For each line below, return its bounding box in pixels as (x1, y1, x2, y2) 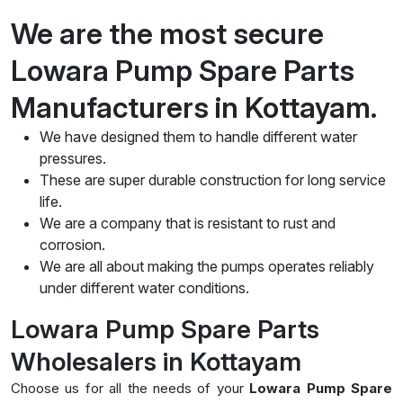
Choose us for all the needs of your (11, 379, 250, 397)
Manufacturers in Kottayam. (11, 89, 383, 125)
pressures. (40, 148, 106, 167)
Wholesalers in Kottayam (11, 345, 301, 377)
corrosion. (40, 235, 105, 254)
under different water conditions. (40, 278, 249, 297)
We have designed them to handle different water (40, 127, 357, 146)
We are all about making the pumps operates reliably (40, 256, 374, 275)
